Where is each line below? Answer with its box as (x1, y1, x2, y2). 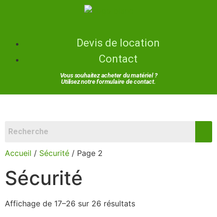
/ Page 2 (69, 148, 103, 158)
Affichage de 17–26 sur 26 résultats (5, 199, 135, 208)
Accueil (5, 148, 31, 158)
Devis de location (77, 37, 160, 49)
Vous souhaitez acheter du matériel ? (60, 72, 157, 79)
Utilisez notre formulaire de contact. (61, 78, 156, 85)
